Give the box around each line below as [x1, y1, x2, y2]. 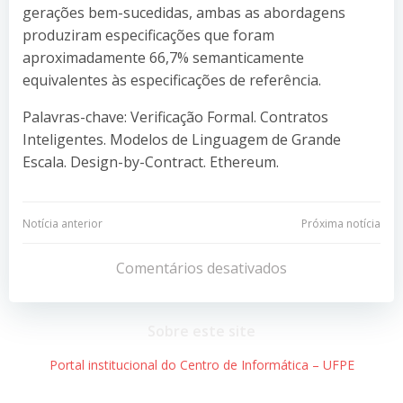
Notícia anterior [22, 215, 103, 231]
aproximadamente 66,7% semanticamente [22, 47, 304, 67]
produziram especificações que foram [22, 24, 274, 45]
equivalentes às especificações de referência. [22, 69, 321, 90]
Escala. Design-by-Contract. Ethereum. [22, 151, 279, 172]
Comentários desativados [116, 257, 287, 278]
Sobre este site [148, 320, 255, 341]
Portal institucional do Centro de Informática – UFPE [49, 355, 354, 373]
